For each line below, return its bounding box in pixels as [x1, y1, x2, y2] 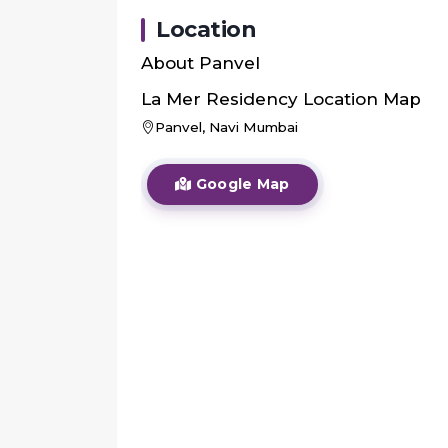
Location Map [298, 89, 421, 110]
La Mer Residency [141, 89, 298, 110]
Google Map [191, 175, 290, 194]
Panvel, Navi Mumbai [155, 119, 298, 136]
